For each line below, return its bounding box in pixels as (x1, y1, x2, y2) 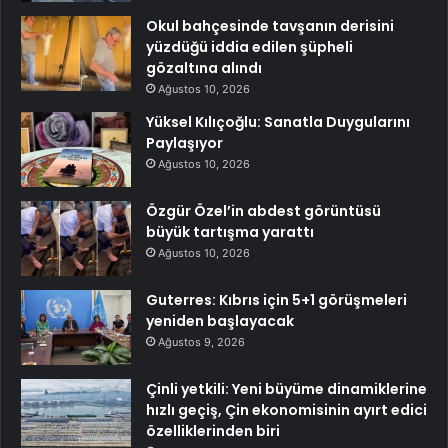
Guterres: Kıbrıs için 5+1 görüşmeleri (146, 290, 407, 311)
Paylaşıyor (146, 133, 223, 154)
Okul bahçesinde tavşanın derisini (146, 16, 394, 37)
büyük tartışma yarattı (146, 222, 314, 243)
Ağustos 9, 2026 (158, 335, 245, 350)
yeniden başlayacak (146, 311, 294, 332)
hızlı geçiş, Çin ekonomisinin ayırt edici (146, 400, 427, 421)
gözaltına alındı (146, 58, 262, 79)
